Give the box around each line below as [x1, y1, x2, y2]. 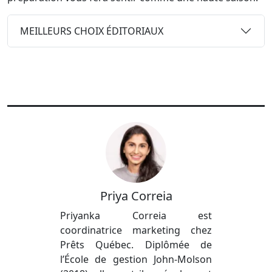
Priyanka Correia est [60, 209, 212, 222]
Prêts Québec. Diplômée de [60, 238, 212, 251]
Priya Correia [100, 188, 172, 204]
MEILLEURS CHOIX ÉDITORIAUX [20, 24, 163, 38]
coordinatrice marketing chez [60, 223, 212, 237]
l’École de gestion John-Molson [60, 253, 212, 266]
